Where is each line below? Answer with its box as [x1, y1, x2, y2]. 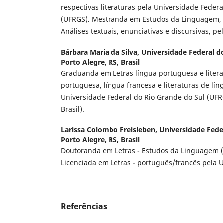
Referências [61, 200, 107, 212]
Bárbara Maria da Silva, [61, 47, 141, 57]
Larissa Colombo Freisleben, [61, 124, 159, 134]
